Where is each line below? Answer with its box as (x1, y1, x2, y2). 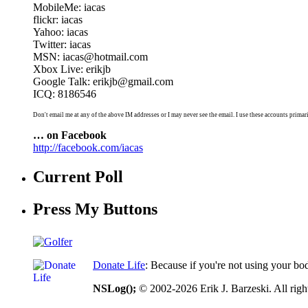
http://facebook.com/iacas (33, 142, 143, 154)
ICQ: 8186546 (33, 88, 96, 100)
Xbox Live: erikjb (33, 63, 111, 76)
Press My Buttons (33, 200, 157, 219)
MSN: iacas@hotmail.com (33, 51, 148, 63)
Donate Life (93, 259, 145, 272)
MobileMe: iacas (33, 1, 105, 14)
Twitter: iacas (33, 38, 91, 51)
